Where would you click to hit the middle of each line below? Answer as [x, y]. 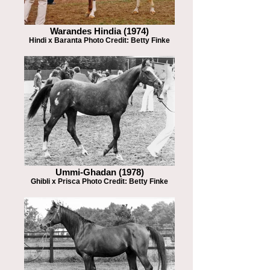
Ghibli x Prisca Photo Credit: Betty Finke [99, 181]
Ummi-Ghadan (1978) [99, 172]
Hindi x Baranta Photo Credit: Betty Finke [99, 40]
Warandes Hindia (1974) [99, 31]
